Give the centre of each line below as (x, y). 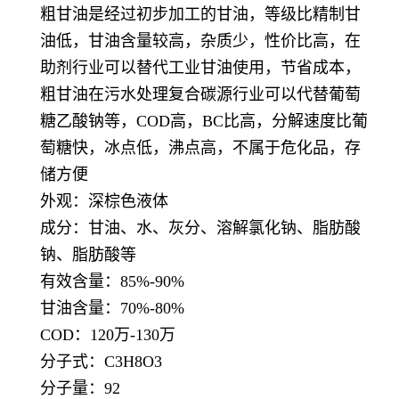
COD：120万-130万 (108, 335)
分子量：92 (80, 388)
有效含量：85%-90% (112, 281)
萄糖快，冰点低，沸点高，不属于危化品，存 (200, 148)
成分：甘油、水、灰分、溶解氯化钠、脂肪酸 (200, 228)
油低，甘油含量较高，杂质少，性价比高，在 (200, 41)
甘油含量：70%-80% (112, 308)
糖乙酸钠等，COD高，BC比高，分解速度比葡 (204, 121)
